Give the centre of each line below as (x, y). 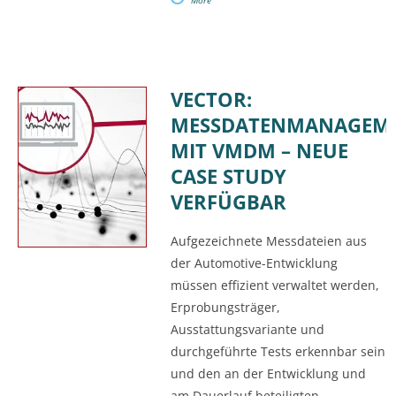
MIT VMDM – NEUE (259, 151)
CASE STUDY (228, 177)
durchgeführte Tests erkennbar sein (278, 351)
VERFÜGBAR (228, 202)
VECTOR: (211, 100)
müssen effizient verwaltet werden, (274, 285)
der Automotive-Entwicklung (254, 263)
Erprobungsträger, (225, 307)
